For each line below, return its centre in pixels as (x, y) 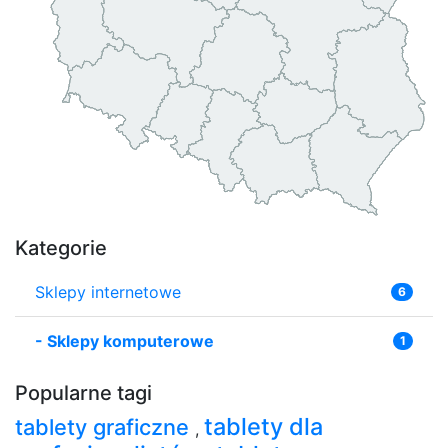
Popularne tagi (83, 392)
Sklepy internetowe (108, 291)
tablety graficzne (105, 426)
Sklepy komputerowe (130, 340)
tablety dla (263, 426)
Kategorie (61, 247)
